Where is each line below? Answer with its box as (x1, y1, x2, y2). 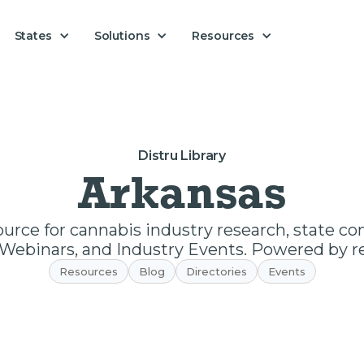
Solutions (93, 28, 150, 43)
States (14, 28, 52, 43)
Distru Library (138, 148, 226, 163)
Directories (185, 265, 247, 278)
